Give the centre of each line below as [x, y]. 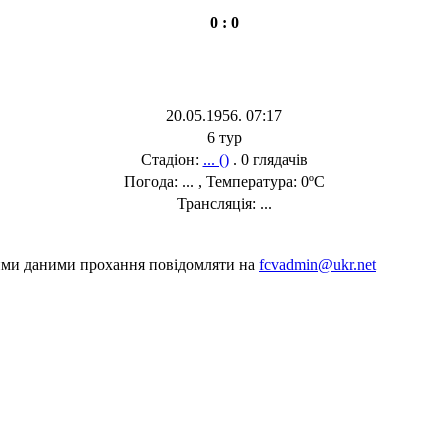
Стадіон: [171, 159]
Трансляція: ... [224, 203]
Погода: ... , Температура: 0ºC [224, 181]
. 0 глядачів [268, 159]
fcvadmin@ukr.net [317, 264]
